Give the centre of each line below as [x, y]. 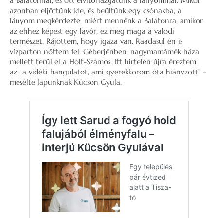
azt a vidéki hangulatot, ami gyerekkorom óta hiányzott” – [108, 72]
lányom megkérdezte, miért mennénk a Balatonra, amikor [106, 21]
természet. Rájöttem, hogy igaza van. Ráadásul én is [96, 41]
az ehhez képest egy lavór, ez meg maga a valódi [92, 31]
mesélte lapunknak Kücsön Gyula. [66, 82]
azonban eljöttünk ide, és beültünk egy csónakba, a [96, 10]
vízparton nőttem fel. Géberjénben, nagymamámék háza [104, 51]
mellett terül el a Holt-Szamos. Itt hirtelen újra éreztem [103, 62]
